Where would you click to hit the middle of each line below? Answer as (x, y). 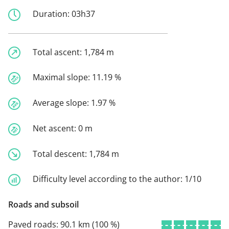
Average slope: (62, 103)
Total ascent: (58, 52)
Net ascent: (55, 128)
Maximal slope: (62, 77)
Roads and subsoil (43, 204)
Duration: (52, 14)
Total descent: (61, 154)
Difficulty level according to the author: (109, 179)
